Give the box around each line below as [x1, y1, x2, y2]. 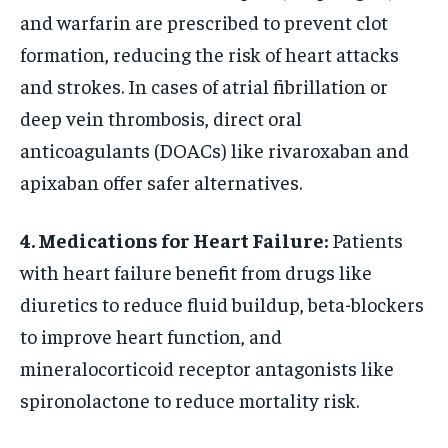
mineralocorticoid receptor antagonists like [20, 354, 394, 380]
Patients [328, 226, 403, 252]
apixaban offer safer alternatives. [20, 168, 302, 194]
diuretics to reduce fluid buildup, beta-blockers [20, 290, 424, 316]
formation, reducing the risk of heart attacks [20, 40, 399, 66]
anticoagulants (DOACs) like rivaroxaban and [20, 136, 409, 162]
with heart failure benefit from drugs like [20, 258, 372, 284]
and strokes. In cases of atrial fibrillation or [20, 72, 388, 98]
